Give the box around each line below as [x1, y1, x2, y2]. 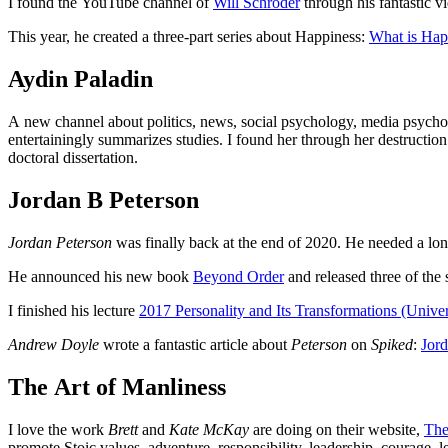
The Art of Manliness [8, 373, 226, 400]
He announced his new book [8, 267, 193, 285]
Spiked [371, 335, 413, 353]
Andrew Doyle [8, 335, 99, 353]
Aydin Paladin [8, 66, 153, 93]
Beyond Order [193, 267, 284, 285]
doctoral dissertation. [8, 149, 138, 167]
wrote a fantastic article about [99, 335, 291, 353]
